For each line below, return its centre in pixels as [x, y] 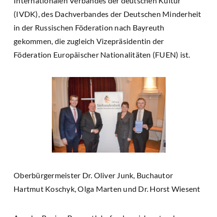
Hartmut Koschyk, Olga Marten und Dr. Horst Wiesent [107, 188]
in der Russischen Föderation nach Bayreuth [89, 27]
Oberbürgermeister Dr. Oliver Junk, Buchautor [93, 175]
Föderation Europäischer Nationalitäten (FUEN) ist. [102, 54]
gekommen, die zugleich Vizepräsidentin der [89, 41]
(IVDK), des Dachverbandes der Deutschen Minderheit [108, 14]
